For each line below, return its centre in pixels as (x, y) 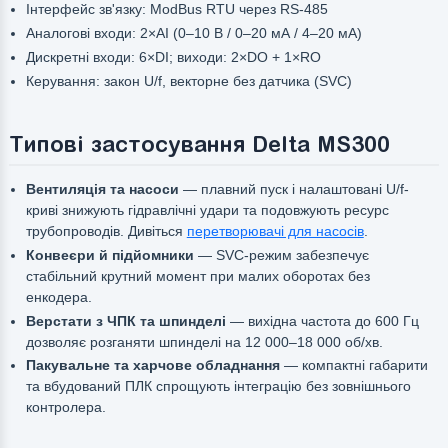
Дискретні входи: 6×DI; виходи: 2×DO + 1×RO (173, 56)
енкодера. (58, 296)
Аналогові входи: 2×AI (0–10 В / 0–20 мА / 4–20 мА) (193, 32)
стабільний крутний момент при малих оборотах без (197, 275)
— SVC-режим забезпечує (281, 254)
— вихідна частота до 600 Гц (322, 320)
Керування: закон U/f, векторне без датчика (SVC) (188, 80)
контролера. (65, 407)
